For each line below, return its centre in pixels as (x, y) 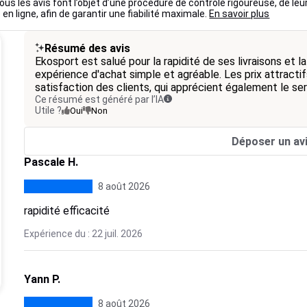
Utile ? (48, 110)
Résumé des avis (87, 48)
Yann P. (42, 279)
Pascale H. (51, 162)
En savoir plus (240, 14)
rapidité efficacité (66, 211)
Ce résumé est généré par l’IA (99, 99)
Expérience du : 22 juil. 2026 (83, 234)
